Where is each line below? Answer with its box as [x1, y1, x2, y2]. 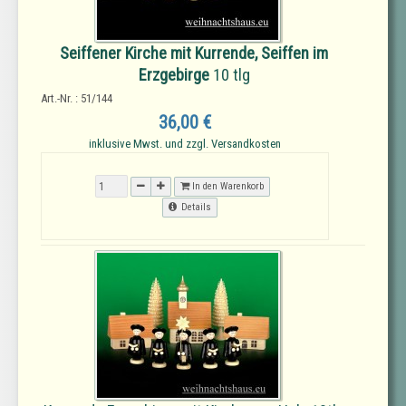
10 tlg [208, 65, 250, 85]
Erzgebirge [138, 65, 209, 85]
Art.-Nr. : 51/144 [41, 92, 112, 106]
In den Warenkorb [189, 179, 264, 192]
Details [180, 201, 211, 214]
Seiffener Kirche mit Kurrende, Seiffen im [60, 43, 328, 63]
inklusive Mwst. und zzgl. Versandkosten [89, 137, 281, 151]
